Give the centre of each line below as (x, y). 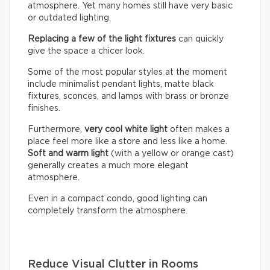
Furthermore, (56, 130)
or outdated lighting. (69, 18)
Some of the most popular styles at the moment (127, 73)
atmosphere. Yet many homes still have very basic (130, 6)
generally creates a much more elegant (108, 166)
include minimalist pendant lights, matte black (121, 85)
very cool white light (126, 130)
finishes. (44, 109)
